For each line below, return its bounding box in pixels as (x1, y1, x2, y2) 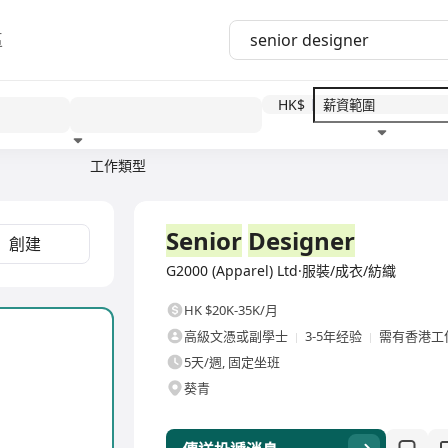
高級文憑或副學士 (184, 327, 288, 345)
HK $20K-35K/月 (184, 301, 278, 319)
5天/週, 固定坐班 (184, 353, 280, 371)
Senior (166, 224, 242, 257)
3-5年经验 (305, 327, 362, 345)
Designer (248, 224, 355, 257)
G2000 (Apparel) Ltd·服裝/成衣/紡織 (166, 261, 396, 280)
